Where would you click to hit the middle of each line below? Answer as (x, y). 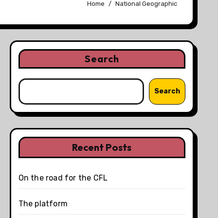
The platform (43, 203)
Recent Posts (102, 147)
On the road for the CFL (63, 178)
